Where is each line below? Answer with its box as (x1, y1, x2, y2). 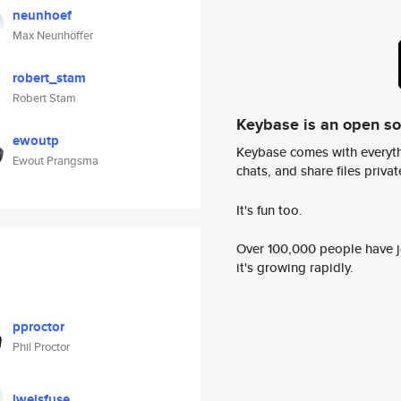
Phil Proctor (13, 338, 70, 355)
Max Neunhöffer (13, 27, 93, 44)
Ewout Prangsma (13, 152, 98, 169)
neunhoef (13, 5, 72, 25)
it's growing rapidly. (236, 258, 354, 277)
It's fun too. (236, 200, 303, 219)
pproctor (13, 317, 64, 337)
